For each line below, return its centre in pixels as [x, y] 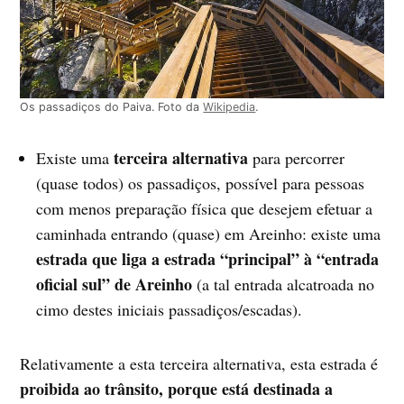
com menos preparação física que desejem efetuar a [205, 208]
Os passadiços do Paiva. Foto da [112, 106]
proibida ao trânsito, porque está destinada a [177, 388]
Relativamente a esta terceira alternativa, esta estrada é [199, 363]
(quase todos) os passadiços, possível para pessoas [201, 183]
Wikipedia [230, 106]
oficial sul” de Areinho [115, 284]
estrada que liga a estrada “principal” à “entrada [208, 258]
